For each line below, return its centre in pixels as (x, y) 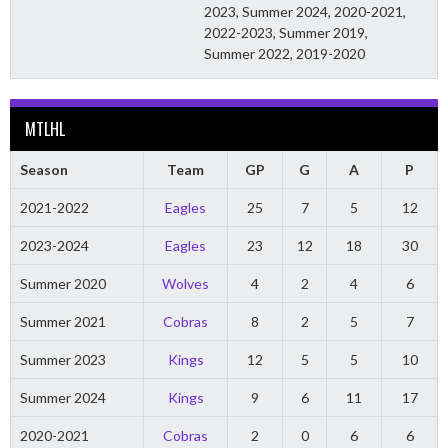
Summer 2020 (62, 284)
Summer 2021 (62, 322)
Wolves (185, 284)
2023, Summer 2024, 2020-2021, (305, 12)
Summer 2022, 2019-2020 (285, 54)
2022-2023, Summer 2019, (286, 33)
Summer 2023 (62, 360)
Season (43, 170)
